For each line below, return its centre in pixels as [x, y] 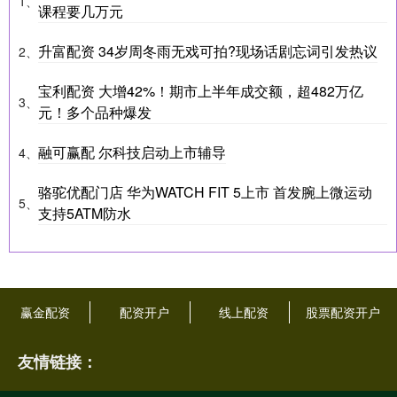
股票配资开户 [343, 311]
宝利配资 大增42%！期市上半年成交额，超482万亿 [201, 90]
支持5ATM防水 [85, 213]
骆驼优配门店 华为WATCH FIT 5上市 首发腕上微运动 [205, 191]
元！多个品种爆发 [95, 112]
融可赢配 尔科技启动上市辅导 [132, 152]
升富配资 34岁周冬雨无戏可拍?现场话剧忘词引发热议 [208, 51]
